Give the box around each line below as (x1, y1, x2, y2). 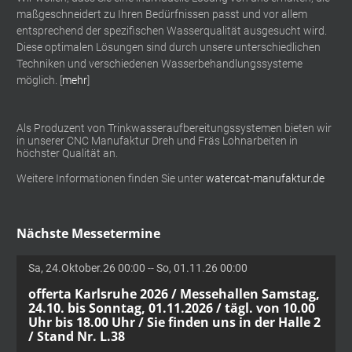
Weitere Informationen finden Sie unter (16, 172, 206, 185)
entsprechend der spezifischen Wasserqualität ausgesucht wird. (16, 24, 327, 37)
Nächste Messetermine (16, 225, 160, 242)
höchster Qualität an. (16, 147, 118, 159)
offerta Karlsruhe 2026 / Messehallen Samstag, (28, 284, 320, 302)
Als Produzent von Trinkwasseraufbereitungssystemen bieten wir (16, 122, 332, 134)
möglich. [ (16, 74, 62, 86)
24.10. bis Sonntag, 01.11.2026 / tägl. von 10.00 (28, 299, 315, 317)
